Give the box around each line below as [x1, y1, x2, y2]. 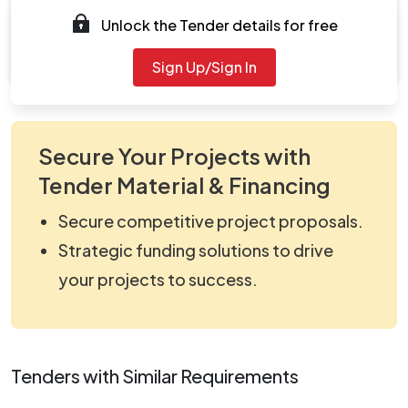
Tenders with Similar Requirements [11, 363, 299, 387]
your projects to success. [58, 268, 258, 290]
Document [80, 25, 144, 43]
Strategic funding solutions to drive [58, 239, 333, 260]
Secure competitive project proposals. [58, 209, 363, 231]
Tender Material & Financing [38, 170, 331, 199]
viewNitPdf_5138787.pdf [80, 48, 215, 63]
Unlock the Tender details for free [101, 15, 338, 35]
